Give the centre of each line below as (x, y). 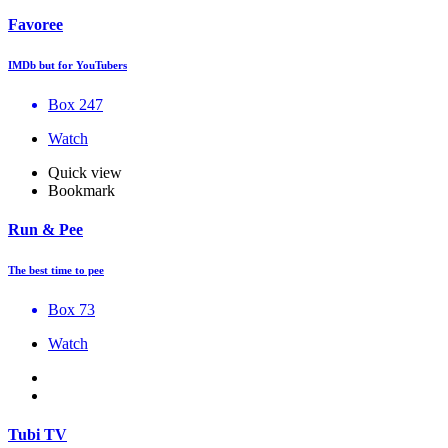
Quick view (85, 172)
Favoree (35, 24)
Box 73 (71, 309)
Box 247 (75, 104)
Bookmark (81, 190)
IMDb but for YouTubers (67, 64)
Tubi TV (37, 435)
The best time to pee (56, 270)
